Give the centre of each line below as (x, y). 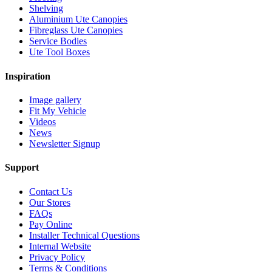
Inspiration (28, 76)
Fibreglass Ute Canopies (76, 30)
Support (22, 168)
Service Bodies (58, 41)
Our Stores (50, 202)
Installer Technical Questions (84, 235)
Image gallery (55, 100)
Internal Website (60, 246)
